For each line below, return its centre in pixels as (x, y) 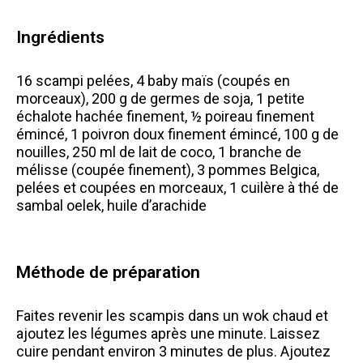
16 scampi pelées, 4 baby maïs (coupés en (153, 81)
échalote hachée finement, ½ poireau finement (165, 117)
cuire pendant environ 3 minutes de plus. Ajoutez (173, 352)
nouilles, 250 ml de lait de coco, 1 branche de (159, 152)
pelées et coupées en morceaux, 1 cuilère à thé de (177, 188)
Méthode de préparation (108, 273)
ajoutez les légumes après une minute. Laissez (168, 334)
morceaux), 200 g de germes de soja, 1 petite (160, 99)
